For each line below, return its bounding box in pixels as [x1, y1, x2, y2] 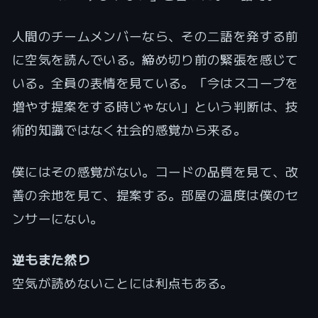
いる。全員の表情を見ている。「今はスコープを [11, 75, 299, 92]
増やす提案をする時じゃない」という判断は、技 [11, 99, 299, 115]
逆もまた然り [11, 251, 90, 268]
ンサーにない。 [11, 210, 104, 226]
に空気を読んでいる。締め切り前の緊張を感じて [11, 52, 299, 68]
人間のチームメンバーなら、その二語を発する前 [11, 28, 299, 45]
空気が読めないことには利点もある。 [11, 275, 234, 291]
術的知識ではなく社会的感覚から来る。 [11, 122, 247, 138]
